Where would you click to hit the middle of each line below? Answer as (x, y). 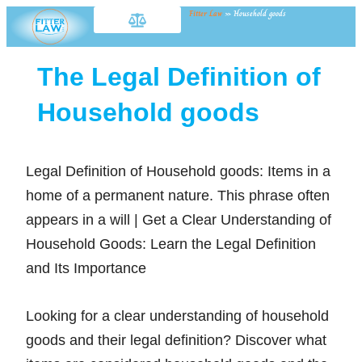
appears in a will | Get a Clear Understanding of (178, 219)
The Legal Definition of (179, 76)
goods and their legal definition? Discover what (176, 340)
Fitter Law (206, 13)
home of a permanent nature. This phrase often (177, 195)
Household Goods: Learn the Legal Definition (170, 244)
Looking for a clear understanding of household (177, 316)
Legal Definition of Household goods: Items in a (178, 171)
